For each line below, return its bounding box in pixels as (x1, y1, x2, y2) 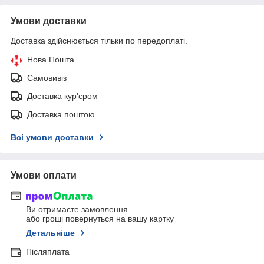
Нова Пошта (27, 54, 74, 64)
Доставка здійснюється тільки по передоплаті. (11, 35, 187, 45)
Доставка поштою (27, 109, 95, 119)
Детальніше (26, 228, 75, 238)
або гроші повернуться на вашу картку (26, 214, 174, 224)
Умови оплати (11, 170, 77, 180)
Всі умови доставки (11, 132, 94, 142)
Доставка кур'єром (27, 91, 98, 101)
